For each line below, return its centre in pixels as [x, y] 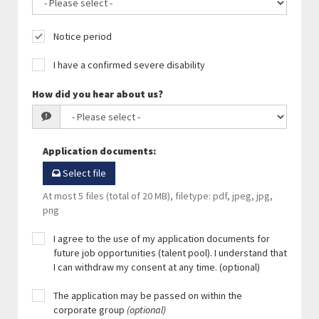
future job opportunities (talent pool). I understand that [170, 253]
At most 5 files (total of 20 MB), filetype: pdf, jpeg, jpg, [158, 196]
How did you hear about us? [98, 94]
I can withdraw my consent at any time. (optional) [157, 267]
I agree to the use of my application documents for [162, 239]
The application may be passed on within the [148, 296]
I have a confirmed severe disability [129, 65]
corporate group [90, 310]
